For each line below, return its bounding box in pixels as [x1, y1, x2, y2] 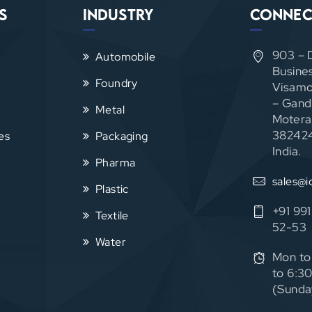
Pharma [95, 155, 136, 170]
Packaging [95, 129, 148, 143]
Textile [95, 208, 129, 223]
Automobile [95, 49, 155, 64]
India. [272, 143, 302, 159]
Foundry [95, 76, 138, 91]
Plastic [95, 182, 129, 196]
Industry [83, 5, 153, 24]
